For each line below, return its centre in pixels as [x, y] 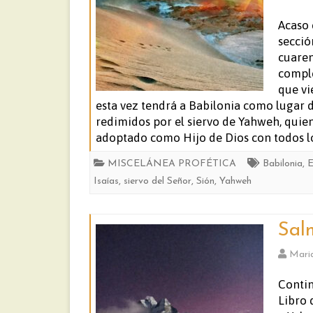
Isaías [106, 181]
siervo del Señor [158, 181]
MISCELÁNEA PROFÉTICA [172, 164]
